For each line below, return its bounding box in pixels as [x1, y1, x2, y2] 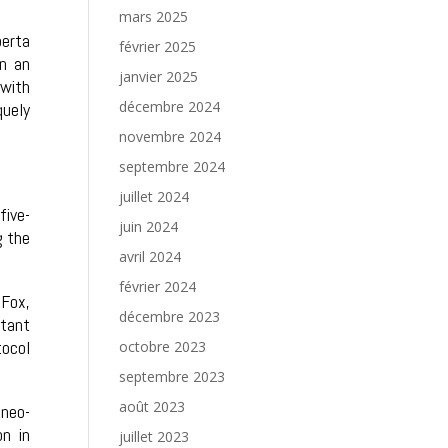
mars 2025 [119, 7, 189, 26]
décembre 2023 [119, 307, 221, 326]
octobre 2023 [119, 337, 207, 356]
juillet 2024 [119, 187, 190, 206]
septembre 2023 [119, 367, 226, 386]
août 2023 [119, 397, 186, 416]
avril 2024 [119, 247, 182, 266]
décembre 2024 [119, 97, 221, 116]
